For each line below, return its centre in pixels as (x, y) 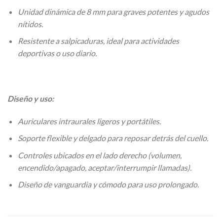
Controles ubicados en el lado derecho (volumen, (99, 155)
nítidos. (30, 24)
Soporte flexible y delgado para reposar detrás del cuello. (113, 138)
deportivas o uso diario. (57, 53)
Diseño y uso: (31, 98)
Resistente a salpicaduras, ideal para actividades (98, 41)
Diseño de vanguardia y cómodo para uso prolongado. (108, 184)
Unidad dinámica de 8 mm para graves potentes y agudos (113, 11)
